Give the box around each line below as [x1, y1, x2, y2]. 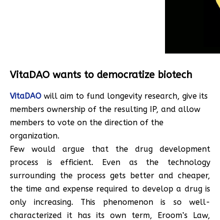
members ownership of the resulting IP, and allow [10, 104, 200, 114]
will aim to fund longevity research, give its [41, 91, 208, 101]
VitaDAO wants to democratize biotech [10, 69, 192, 81]
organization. [10, 131, 59, 140]
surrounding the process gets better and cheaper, [10, 170, 210, 180]
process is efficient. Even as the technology [10, 157, 210, 167]
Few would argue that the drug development [10, 144, 210, 154]
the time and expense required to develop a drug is [10, 184, 210, 193]
